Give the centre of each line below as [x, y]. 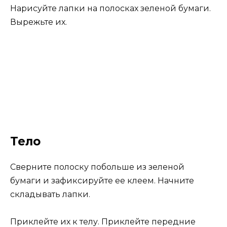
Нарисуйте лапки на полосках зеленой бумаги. [110, 9]
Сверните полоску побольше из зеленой [97, 167]
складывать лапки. [50, 194]
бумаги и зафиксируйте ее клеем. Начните [102, 180]
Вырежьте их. [39, 22]
